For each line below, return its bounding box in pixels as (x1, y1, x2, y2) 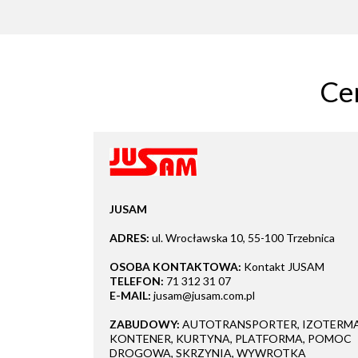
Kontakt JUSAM (244, 260, 324, 274)
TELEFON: (109, 274, 164, 288)
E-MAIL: (109, 288, 151, 303)
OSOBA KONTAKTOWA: (109, 260, 241, 274)
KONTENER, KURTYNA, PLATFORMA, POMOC (109, 332, 352, 346)
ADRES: (109, 231, 149, 245)
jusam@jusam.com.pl (151, 288, 255, 303)
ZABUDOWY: (109, 317, 180, 332)
